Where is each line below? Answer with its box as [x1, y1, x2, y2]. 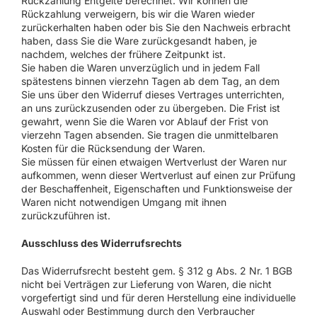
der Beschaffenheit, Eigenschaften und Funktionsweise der [21, 182, 292, 195]
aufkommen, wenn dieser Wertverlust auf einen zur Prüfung [21, 168, 296, 181]
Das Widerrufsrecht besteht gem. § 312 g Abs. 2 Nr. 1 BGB [21, 264, 292, 277]
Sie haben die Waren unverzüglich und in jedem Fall [21, 61, 260, 74]
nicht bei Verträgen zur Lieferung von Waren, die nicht [21, 277, 272, 290]
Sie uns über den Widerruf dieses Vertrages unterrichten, [21, 88, 284, 100]
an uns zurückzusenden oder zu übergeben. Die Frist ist [21, 101, 280, 114]
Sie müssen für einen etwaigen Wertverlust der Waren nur [21, 155, 287, 168]
